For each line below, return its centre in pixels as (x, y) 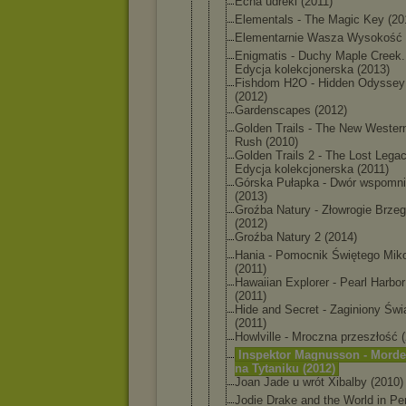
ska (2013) (362, 69)
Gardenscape (270, 110)
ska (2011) (362, 169)
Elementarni (266, 38)
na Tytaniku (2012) (285, 368)
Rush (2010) (266, 142)
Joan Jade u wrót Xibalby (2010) (319, 382)
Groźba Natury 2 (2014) (296, 237)
